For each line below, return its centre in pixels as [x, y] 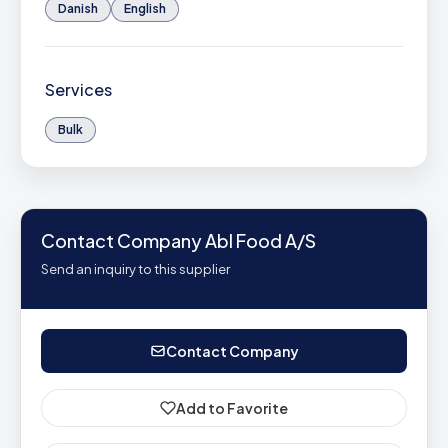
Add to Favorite [232, 408]
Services [78, 89]
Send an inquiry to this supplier [135, 269]
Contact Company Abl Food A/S [178, 240]
